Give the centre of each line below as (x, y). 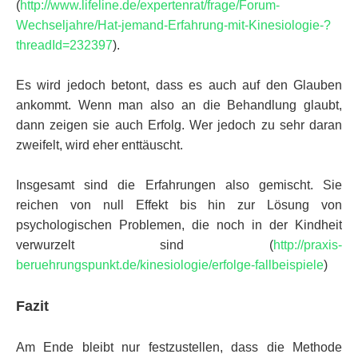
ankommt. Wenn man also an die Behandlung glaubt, (179, 105)
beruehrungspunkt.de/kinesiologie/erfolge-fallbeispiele (170, 265)
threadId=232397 (64, 45)
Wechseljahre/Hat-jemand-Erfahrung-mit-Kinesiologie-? (173, 25)
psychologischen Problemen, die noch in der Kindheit (179, 225)
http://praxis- (308, 245)
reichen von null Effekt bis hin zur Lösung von (179, 205)
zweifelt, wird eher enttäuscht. (99, 145)
